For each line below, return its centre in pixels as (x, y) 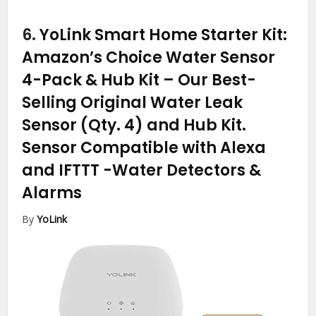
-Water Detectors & (182, 171)
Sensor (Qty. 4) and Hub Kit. (134, 126)
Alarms (52, 193)
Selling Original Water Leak (133, 103)
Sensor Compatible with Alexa (144, 148)
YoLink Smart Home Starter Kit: (164, 35)
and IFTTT (63, 171)
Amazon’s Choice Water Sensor (149, 58)
